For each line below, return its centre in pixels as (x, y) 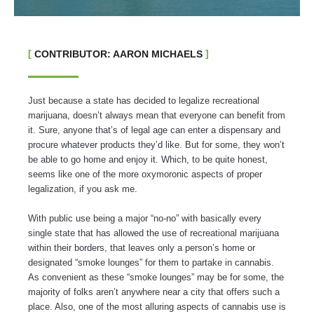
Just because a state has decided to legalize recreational (144, 101)
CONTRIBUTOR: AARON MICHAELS (118, 54)
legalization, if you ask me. (83, 189)
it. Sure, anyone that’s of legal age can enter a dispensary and (154, 130)
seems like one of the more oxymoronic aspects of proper (145, 175)
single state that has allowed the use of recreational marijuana (153, 233)
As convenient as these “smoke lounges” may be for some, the (156, 277)
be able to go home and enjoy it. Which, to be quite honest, (148, 160)
